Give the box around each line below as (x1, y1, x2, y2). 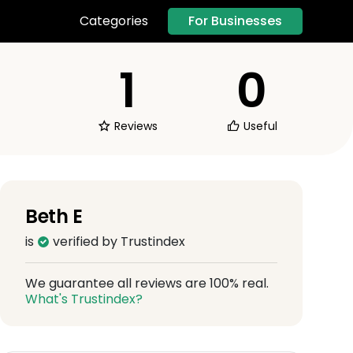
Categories (80, 12, 148, 31)
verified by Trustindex (50, 232, 185, 251)
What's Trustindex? (25, 289, 143, 308)
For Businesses (188, 11, 282, 30)
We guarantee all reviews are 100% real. (25, 273, 269, 292)
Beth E (25, 203, 83, 229)
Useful (240, 117, 277, 134)
